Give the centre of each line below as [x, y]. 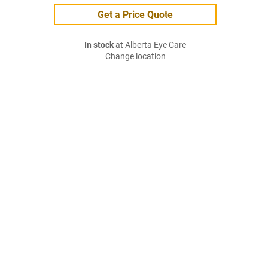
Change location [135, 57]
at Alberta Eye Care [150, 45]
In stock [99, 45]
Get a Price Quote [135, 15]
